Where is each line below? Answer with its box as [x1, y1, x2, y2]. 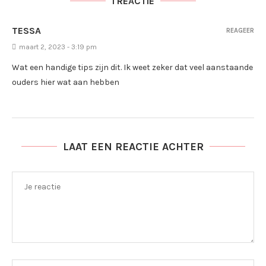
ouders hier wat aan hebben [12, 77, 119, 87]
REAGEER [226, 27, 254, 34]
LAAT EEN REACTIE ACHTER [62, 140, 204, 153]
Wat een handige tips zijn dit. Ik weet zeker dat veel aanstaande [12, 62, 253, 72]
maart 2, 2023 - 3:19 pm [19, 43, 97, 51]
